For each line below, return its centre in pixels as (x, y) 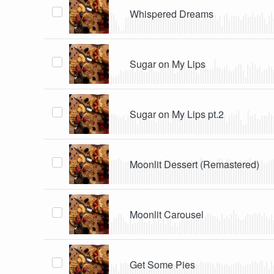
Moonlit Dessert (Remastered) (195, 164)
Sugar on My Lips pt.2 (177, 114)
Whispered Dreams (172, 13)
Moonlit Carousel (167, 214)
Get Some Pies (163, 264)
